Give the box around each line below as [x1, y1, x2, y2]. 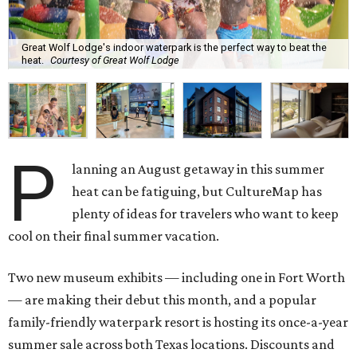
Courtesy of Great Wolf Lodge [50, 53, 179, 66]
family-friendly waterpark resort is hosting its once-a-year [8, 314, 348, 331]
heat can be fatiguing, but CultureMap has [72, 183, 323, 200]
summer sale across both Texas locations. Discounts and [8, 336, 335, 353]
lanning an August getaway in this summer [72, 161, 325, 178]
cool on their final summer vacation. [8, 228, 219, 245]
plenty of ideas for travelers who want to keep [72, 206, 339, 222]
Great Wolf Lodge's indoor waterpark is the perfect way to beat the [22, 41, 327, 53]
